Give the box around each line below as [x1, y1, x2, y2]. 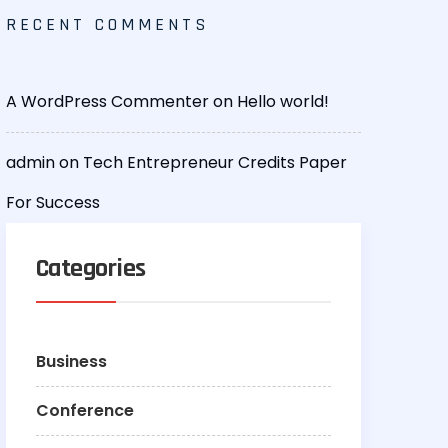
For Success [6, 191, 100, 215]
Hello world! [237, 90, 329, 114]
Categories [36, 252, 146, 286]
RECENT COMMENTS [6, 13, 209, 37]
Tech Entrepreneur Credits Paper [83, 151, 347, 175]
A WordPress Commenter [6, 90, 209, 114]
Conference [36, 399, 134, 423]
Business [36, 350, 107, 374]
